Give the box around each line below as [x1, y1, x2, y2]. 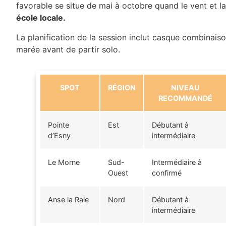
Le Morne [48, 157, 80, 166]
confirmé [152, 168, 182, 177]
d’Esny [48, 131, 71, 140]
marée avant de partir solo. [16, 44, 120, 54]
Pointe [48, 120, 69, 129]
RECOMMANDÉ [158, 93, 212, 102]
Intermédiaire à [152, 157, 202, 166]
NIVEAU [171, 83, 200, 92]
